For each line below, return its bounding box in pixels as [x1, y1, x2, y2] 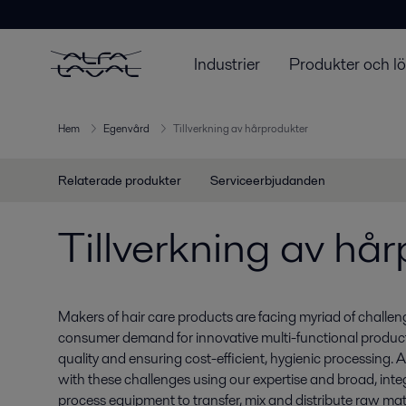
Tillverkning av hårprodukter [173, 121, 308, 137]
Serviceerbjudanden [210, 171, 325, 189]
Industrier [194, 52, 260, 75]
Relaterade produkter [58, 171, 181, 189]
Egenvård [103, 121, 150, 137]
